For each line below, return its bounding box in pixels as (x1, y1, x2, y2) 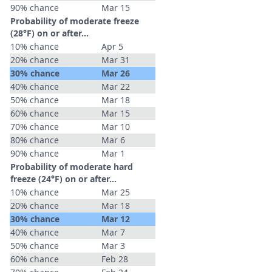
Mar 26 (101, 67, 130, 79)
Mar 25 (101, 186, 130, 198)
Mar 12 (101, 213, 130, 225)
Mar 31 (101, 54, 130, 66)
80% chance (10, 134, 59, 146)
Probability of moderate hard (10, 161, 133, 172)
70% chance (10, 121, 59, 132)
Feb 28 (101, 253, 128, 265)
